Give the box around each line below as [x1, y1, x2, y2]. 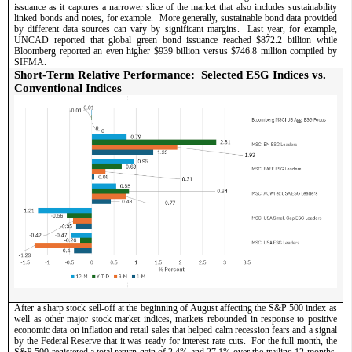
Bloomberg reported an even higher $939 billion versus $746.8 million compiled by [14, 45, 337, 57]
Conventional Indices [14, 81, 123, 94]
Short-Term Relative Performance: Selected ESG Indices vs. [14, 68, 327, 81]
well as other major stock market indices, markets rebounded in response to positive [14, 313, 337, 324]
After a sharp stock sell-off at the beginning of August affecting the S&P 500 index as [14, 302, 337, 313]
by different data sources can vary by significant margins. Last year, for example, [14, 23, 337, 35]
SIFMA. [14, 56, 54, 68]
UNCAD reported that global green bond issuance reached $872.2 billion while [14, 34, 337, 46]
